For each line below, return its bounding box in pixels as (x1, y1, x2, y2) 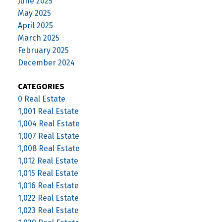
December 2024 (17, 58, 75, 68)
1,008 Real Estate (17, 143, 80, 153)
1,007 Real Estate (17, 131, 79, 141)
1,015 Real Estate (17, 168, 78, 178)
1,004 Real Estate (17, 118, 80, 128)
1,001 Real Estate (17, 106, 79, 116)
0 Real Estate (17, 94, 65, 104)
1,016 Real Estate (17, 180, 79, 190)
